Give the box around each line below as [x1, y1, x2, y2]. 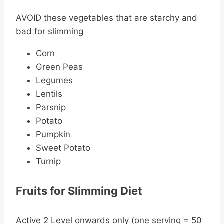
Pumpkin [36, 129, 70, 139]
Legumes [36, 75, 73, 85]
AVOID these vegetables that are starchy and [16, 12, 197, 23]
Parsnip [36, 102, 66, 112]
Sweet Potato [36, 142, 90, 153]
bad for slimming [16, 26, 83, 36]
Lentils [36, 88, 62, 99]
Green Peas [36, 61, 83, 72]
